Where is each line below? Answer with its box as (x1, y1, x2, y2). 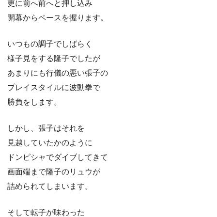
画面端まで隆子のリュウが (7, 168, 100, 176)
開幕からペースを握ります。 (7, 14, 108, 22)
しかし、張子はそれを (7, 124, 85, 133)
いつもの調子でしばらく (7, 40, 93, 48)
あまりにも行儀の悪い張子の (7, 69, 108, 77)
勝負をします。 (7, 98, 62, 107)
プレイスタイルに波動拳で (7, 83, 100, 92)
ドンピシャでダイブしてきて (7, 153, 108, 162)
